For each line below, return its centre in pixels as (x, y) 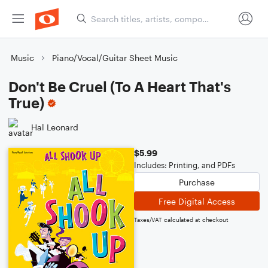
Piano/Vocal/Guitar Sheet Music (115, 58)
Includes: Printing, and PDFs (185, 165)
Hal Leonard (55, 127)
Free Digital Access (197, 201)
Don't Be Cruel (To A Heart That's (120, 86)
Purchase (197, 182)
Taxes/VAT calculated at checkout (181, 220)
